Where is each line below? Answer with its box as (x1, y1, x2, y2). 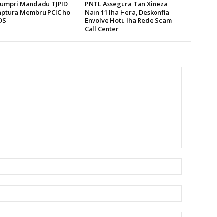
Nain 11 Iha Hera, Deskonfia (84, 8, 169, 16)
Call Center (84, 24, 119, 33)
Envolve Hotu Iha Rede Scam (84, 16, 172, 25)
